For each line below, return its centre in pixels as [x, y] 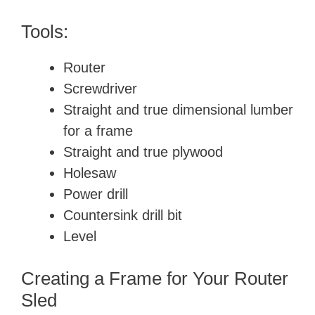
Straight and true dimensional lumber [178, 110]
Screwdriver [100, 89]
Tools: [45, 32]
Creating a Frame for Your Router [155, 279]
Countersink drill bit [123, 216]
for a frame [98, 131]
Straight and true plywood [143, 152]
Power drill [96, 194]
